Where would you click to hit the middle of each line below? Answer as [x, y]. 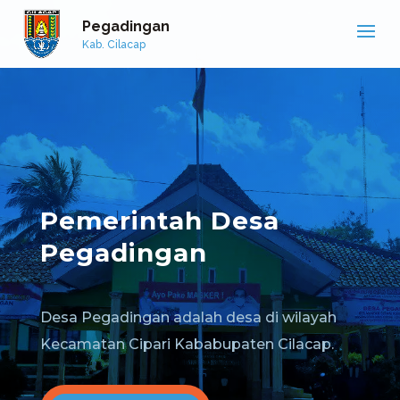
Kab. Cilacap [114, 45]
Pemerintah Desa [159, 221]
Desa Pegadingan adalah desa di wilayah [188, 317]
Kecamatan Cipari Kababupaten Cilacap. [187, 344]
